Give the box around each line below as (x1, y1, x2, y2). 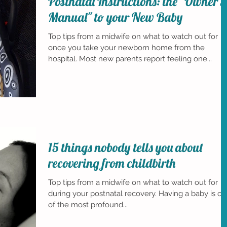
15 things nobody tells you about (48, 139, 203, 156)
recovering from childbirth (48, 155, 175, 171)
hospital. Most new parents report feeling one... (48, 54, 212, 63)
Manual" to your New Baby (48, 9, 183, 25)
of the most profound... (48, 200, 128, 210)
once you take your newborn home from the (48, 43, 205, 52)
